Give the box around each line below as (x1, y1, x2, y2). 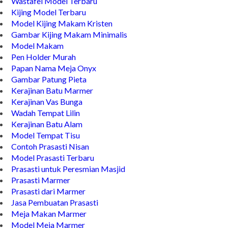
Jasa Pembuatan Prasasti (11, 197, 98, 208)
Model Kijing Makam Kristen (11, 18, 112, 28)
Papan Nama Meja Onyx (11, 63, 96, 73)
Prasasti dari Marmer (11, 186, 85, 196)
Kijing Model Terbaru (11, 7, 86, 17)
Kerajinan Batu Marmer (11, 85, 93, 96)
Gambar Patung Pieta (11, 74, 87, 84)
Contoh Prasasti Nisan (11, 141, 89, 152)
